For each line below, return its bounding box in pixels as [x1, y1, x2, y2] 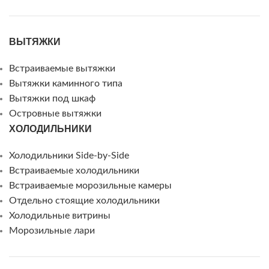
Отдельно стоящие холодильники [9, 196, 160, 205]
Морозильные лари [9, 226, 95, 235]
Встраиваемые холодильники [9, 166, 139, 175]
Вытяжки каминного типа [9, 79, 122, 88]
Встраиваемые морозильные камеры [9, 181, 172, 190]
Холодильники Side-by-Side [9, 151, 129, 160]
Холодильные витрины [9, 211, 110, 220]
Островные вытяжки [9, 109, 101, 118]
